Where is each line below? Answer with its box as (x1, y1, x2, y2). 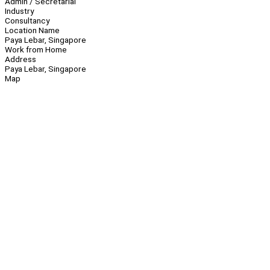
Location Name (5, 25, 60, 36)
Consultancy (5, 16, 49, 26)
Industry (5, 6, 34, 16)
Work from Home (5, 45, 67, 55)
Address (5, 54, 36, 64)
